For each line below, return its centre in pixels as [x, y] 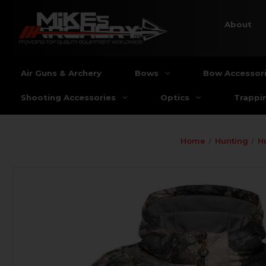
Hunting [231, 140]
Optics [175, 97]
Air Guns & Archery [61, 73]
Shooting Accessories [68, 97]
